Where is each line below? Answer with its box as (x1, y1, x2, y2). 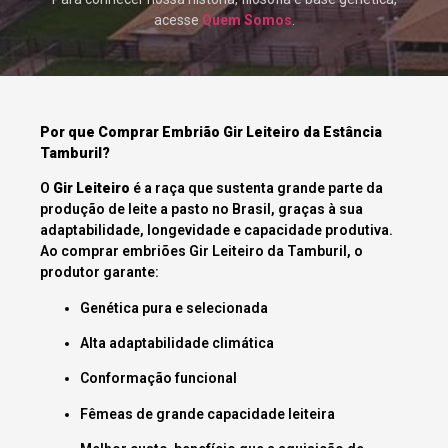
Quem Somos (201, 12, 292, 29)
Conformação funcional (80, 370, 237, 387)
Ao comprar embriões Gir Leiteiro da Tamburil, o (40, 243, 363, 260)
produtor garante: (40, 264, 159, 281)
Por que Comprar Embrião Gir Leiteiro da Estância (40, 123, 382, 140)
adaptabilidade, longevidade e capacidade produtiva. (40, 222, 393, 239)
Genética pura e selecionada (80, 299, 268, 316)
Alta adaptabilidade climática (80, 334, 274, 351)
